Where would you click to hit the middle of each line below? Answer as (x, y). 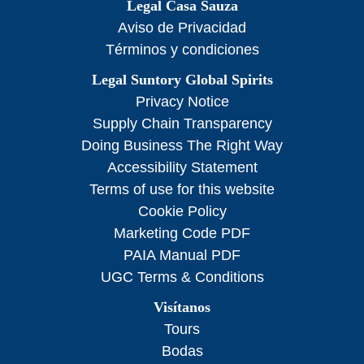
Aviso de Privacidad (182, 28)
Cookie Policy (182, 212)
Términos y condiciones (182, 50)
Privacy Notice (182, 102)
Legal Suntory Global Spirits (182, 80)
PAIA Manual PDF (182, 256)
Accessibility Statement (182, 168)
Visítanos (182, 308)
